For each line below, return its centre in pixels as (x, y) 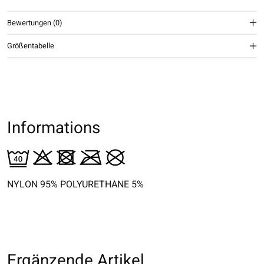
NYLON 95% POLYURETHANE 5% (75, 185)
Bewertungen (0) (34, 23)
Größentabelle (31, 46)
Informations (54, 128)
